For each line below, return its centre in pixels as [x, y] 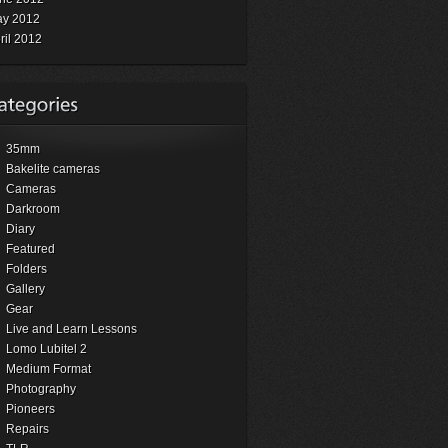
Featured [30, 249]
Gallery [25, 289]
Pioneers [30, 409]
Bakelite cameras [53, 169]
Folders [26, 269]
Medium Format [48, 369]
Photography [41, 389]
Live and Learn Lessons [71, 329]
